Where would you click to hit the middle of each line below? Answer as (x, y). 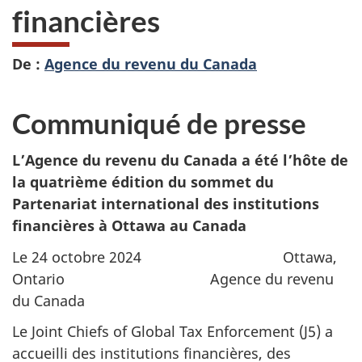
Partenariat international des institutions (166, 204)
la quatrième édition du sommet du (143, 182)
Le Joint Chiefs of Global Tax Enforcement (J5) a (173, 332)
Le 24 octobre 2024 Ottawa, (175, 257)
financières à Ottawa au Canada (129, 226)
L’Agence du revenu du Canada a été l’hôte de (180, 160)
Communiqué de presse (159, 122)
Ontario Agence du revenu (173, 278)
